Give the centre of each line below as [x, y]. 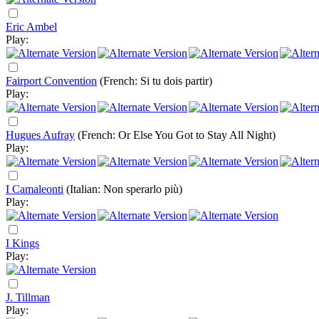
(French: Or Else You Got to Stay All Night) [177, 135]
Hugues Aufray [40, 135]
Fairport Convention [51, 81]
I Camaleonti [35, 189]
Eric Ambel [31, 27]
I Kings [22, 243]
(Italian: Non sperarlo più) [124, 189]
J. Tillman [28, 297]
